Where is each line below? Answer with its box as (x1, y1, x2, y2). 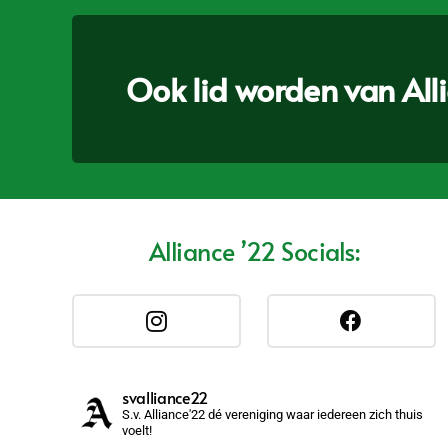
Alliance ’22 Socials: (148, 233, 360, 269)
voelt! (122, 423, 152, 439)
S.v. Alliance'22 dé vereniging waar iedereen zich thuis (122, 407, 423, 423)
